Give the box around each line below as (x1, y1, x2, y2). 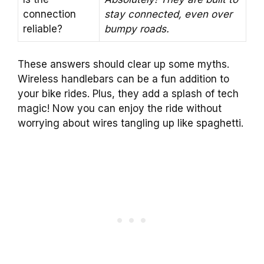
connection (23, 8, 76, 21)
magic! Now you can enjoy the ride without (18, 102, 222, 114)
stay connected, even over (104, 8, 232, 21)
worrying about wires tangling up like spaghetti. (18, 117, 243, 129)
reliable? (23, 23, 62, 35)
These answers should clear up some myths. (18, 58, 229, 70)
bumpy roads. (104, 23, 169, 35)
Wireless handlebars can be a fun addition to (18, 72, 229, 85)
